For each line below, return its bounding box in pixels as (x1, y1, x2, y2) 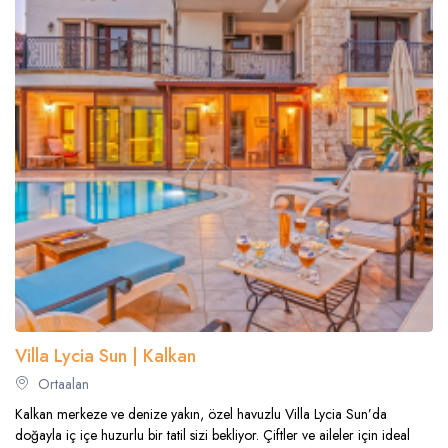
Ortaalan (34, 374, 89, 395)
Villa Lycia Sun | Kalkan (15, 343, 196, 370)
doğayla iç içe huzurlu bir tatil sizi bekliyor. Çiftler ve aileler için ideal (15, 425, 410, 446)
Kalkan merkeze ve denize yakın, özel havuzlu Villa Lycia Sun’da (15, 404, 387, 425)
